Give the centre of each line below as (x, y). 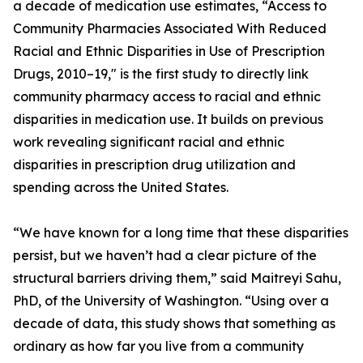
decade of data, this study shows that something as (174, 324)
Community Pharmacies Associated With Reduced (170, 29)
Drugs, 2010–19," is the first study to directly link (161, 74)
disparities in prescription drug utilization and (154, 165)
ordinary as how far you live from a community (158, 346)
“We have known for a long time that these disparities (181, 233)
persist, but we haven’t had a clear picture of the (165, 256)
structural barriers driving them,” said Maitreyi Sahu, (177, 278)
